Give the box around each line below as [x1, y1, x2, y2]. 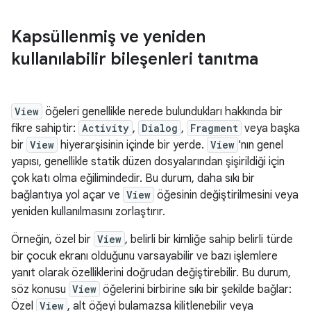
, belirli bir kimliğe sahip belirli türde [125, 233, 293, 246]
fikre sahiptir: [11, 121, 78, 135]
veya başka [242, 121, 300, 135]
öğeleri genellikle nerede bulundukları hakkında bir [42, 105, 283, 119]
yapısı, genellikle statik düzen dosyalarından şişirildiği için [11, 155, 285, 169]
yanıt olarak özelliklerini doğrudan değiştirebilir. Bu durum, [11, 266, 291, 280]
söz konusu [11, 283, 69, 296]
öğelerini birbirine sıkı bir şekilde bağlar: [100, 283, 292, 296]
